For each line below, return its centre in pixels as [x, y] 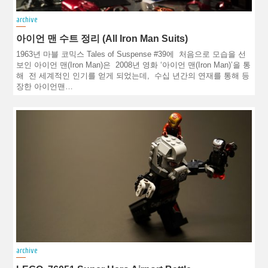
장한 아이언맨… [45, 86]
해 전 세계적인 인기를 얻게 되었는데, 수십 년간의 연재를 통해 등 [133, 76]
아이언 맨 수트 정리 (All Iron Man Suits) [102, 38]
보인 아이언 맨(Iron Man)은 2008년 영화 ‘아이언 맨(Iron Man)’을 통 [134, 65]
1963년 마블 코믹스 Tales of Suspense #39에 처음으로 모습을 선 [131, 54]
